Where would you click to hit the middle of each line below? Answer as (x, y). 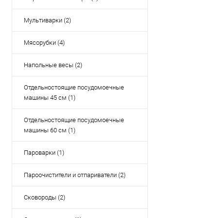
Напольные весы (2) (53, 65)
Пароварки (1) (44, 153)
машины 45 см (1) (50, 98)
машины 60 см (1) (50, 130)
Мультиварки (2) (47, 20)
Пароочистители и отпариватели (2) (75, 175)
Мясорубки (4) (44, 43)
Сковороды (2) (45, 197)
